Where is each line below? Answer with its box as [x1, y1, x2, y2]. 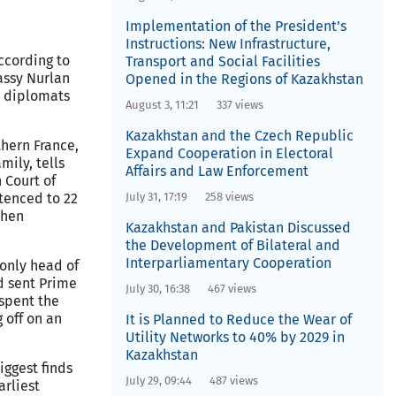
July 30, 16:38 [125, 282, 190, 295]
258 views [204, 190, 254, 203]
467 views [207, 282, 256, 295]
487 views [209, 374, 258, 387]
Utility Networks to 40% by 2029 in [125, 329, 345, 346]
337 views [216, 98, 263, 111]
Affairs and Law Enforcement [125, 163, 308, 179]
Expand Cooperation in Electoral [125, 145, 333, 162]
